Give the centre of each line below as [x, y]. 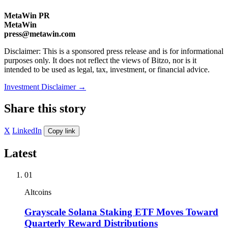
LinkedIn [27, 131]
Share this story [45, 109]
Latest [20, 153]
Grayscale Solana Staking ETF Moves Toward [121, 212]
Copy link [62, 131]
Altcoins [38, 192]
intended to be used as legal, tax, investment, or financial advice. [107, 70]
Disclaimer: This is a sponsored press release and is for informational [114, 51]
